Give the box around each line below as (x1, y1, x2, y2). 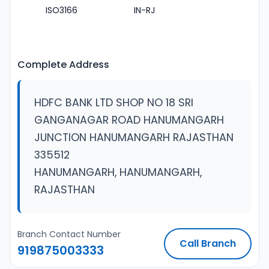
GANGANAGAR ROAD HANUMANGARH (34, 113, 224, 127)
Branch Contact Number (17, 228, 121, 240)
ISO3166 (46, 4, 77, 16)
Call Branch (180, 237, 236, 250)
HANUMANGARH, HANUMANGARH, (34, 165, 202, 180)
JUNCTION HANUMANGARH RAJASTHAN (34, 130, 234, 145)
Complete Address (17, 58, 109, 71)
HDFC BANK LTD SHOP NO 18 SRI (34, 95, 193, 110)
